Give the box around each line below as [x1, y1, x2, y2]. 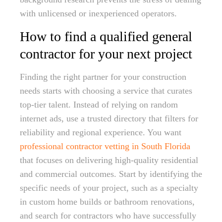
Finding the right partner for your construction [20, 72, 186, 82]
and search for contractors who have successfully [20, 211, 196, 221]
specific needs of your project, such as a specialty [20, 183, 198, 193]
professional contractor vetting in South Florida [20, 141, 190, 151]
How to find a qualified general [20, 29, 192, 44]
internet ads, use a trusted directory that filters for [20, 113, 198, 123]
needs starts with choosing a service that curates [20, 86, 192, 96]
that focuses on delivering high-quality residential [20, 155, 198, 165]
